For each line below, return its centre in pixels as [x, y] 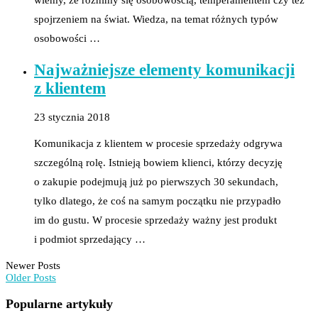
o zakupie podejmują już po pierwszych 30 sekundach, [156, 181]
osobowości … [67, 38]
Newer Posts [33, 265]
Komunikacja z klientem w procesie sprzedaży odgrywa [158, 143]
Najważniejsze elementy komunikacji [164, 70]
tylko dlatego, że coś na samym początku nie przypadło [158, 201]
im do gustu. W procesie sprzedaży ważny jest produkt [155, 220]
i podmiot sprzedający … [90, 239]
